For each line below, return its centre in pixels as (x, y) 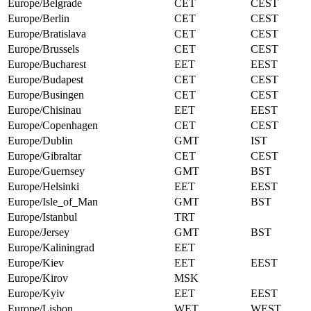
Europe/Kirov (38, 278)
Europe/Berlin (39, 19)
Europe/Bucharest (47, 65)
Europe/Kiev (36, 263)
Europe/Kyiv (36, 294)
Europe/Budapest (45, 80)
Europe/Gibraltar (44, 156)
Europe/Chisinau (44, 110)
